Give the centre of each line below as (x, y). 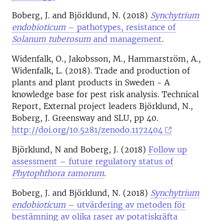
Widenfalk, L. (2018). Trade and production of (101, 71)
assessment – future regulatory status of (92, 161)
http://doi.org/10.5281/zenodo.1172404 (87, 130)
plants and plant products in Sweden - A (91, 82)
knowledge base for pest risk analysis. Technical (105, 94)
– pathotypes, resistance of (121, 27)
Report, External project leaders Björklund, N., (102, 106)
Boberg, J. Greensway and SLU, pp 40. (85, 118)
